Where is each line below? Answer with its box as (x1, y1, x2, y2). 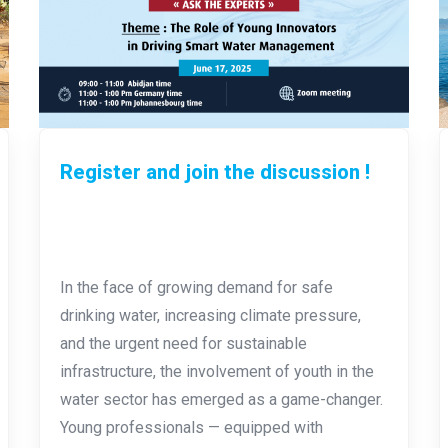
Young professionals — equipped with (59, 417, 323, 437)
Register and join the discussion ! (59, 159, 370, 184)
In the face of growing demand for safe (59, 277, 333, 297)
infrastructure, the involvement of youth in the (59, 361, 374, 381)
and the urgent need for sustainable (59, 333, 307, 353)
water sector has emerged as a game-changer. (59, 389, 383, 409)
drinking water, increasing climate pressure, (59, 305, 361, 325)
